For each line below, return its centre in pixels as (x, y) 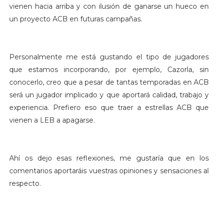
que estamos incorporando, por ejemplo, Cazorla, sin (109, 69)
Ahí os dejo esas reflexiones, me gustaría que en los (109, 158)
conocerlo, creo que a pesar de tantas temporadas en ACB (109, 82)
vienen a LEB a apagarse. (52, 120)
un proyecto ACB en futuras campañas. (75, 19)
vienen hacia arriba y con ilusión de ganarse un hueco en (109, 6)
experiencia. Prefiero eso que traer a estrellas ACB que (109, 107)
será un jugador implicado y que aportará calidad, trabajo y (109, 95)
